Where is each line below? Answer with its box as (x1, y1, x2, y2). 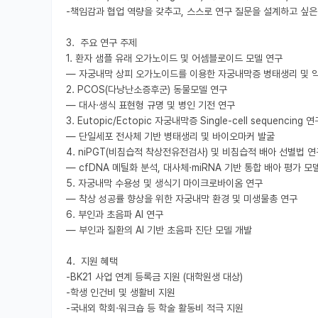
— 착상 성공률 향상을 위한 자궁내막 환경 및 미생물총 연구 (66, 193, 297, 205)
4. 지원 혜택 (66, 256, 118, 268)
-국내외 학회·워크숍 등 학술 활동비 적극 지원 (66, 302, 243, 314)
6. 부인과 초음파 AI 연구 (66, 209, 163, 221)
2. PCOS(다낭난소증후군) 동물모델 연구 (66, 84, 227, 96)
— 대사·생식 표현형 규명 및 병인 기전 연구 (66, 99, 235, 111)
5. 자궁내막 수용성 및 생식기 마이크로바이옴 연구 (66, 177, 263, 190)
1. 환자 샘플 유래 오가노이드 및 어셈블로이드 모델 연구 (66, 53, 285, 65)
